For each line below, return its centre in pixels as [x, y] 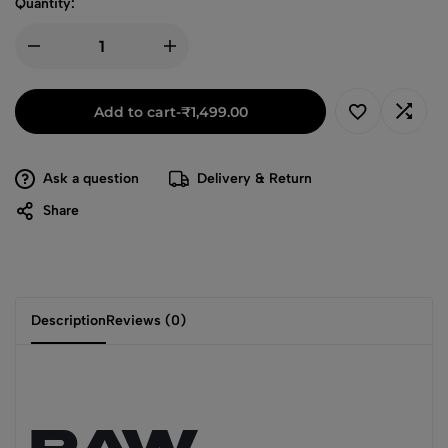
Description [68, 320]
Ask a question [91, 178]
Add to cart [134, 112]
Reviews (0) [146, 320]
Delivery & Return [254, 178]
